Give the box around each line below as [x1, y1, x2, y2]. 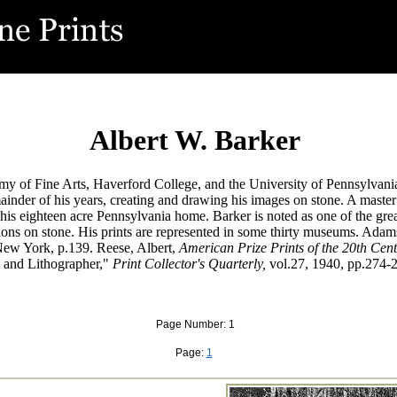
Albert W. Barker [90, 124, 300, 157]
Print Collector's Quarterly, [112, 255, 266, 271]
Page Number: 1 [155, 317, 235, 331]
